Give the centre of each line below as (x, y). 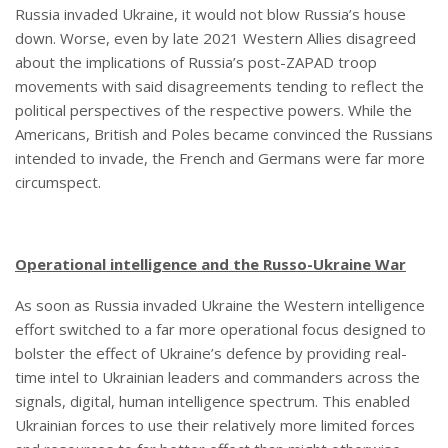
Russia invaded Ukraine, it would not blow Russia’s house (210, 14)
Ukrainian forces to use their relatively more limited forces (215, 425)
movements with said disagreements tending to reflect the (219, 86)
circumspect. (58, 182)
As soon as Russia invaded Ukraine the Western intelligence (220, 305)
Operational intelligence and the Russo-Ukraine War (210, 264)
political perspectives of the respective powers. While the (213, 110)
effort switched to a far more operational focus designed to (220, 329)
